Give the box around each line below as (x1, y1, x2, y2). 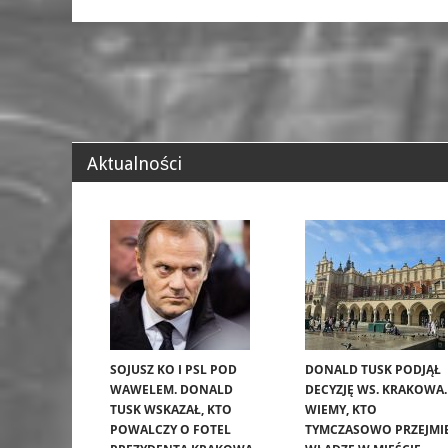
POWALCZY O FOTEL (110, 421, 231, 439)
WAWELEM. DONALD (110, 381, 233, 399)
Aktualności (87, 153, 182, 175)
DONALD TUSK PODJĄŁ (305, 361, 441, 379)
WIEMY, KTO (305, 401, 377, 419)
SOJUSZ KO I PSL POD (110, 361, 237, 379)
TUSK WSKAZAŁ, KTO (110, 401, 232, 419)
